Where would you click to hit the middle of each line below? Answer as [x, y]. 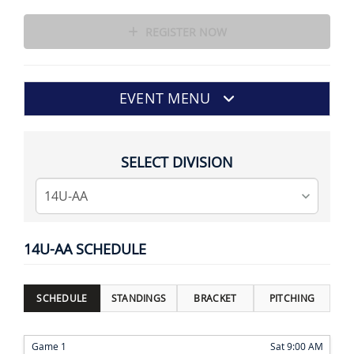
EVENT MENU [165, 99]
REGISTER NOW [184, 32]
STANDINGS [139, 298]
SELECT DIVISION [177, 162]
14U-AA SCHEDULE [85, 249]
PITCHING [292, 298]
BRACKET [215, 298]
